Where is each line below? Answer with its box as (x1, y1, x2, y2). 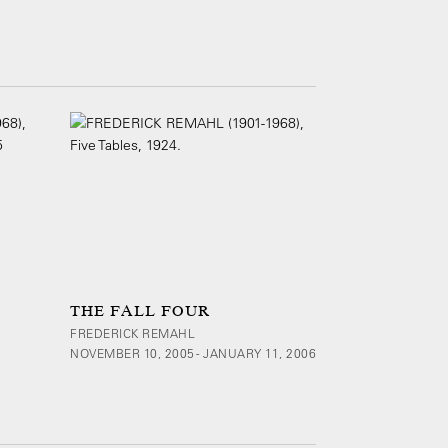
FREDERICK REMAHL (70, 325, 195, 341)
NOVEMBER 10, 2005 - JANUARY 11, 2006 (70, 345, 316, 361)
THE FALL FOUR (70, 302, 211, 320)
